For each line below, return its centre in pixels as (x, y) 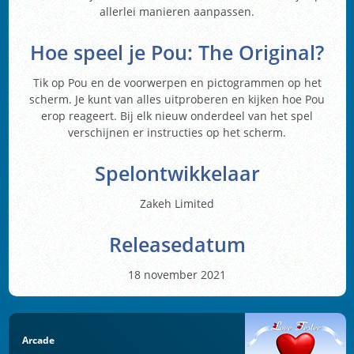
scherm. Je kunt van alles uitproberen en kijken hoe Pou (177, 99)
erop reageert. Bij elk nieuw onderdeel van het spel (177, 115)
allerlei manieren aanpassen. (177, 12)
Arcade (38, 341)
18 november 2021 (177, 274)
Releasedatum (177, 244)
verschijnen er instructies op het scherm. (177, 132)
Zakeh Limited (177, 203)
